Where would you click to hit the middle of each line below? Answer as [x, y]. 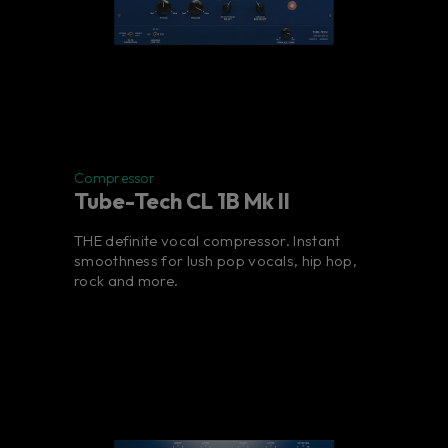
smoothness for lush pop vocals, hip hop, [216, 261]
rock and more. [126, 281]
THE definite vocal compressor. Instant [207, 241]
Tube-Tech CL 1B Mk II [182, 201]
